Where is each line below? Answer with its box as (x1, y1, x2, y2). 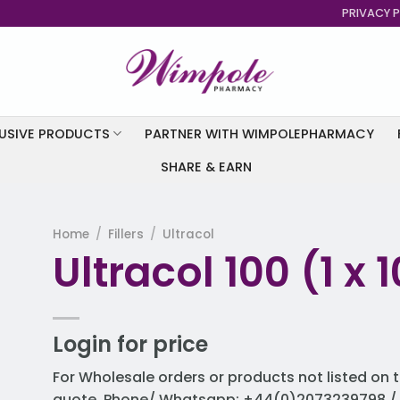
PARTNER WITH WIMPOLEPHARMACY (144, 124, 374, 143)
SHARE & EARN (160, 158, 252, 176)
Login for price (53, 329, 208, 359)
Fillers (108, 226, 145, 243)
